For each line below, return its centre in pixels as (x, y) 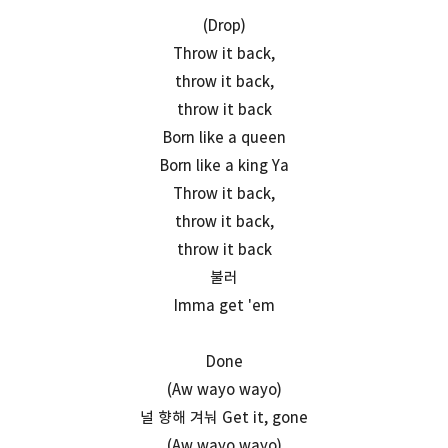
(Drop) (224, 25)
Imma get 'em (224, 305)
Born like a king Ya (224, 165)
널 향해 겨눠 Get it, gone (224, 417)
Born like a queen (224, 137)
